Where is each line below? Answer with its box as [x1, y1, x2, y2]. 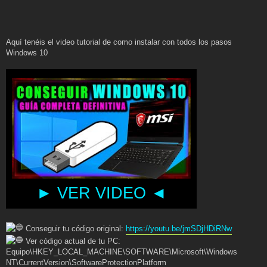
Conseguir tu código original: [23, 223, 126, 233]
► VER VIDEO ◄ [36, 184, 167, 202]
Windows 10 [6, 48, 48, 57]
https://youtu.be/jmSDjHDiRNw [126, 223, 232, 233]
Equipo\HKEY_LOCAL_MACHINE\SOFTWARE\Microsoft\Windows [6, 247, 237, 256]
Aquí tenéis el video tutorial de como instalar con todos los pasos [6, 37, 232, 46]
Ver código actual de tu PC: [23, 236, 120, 246]
